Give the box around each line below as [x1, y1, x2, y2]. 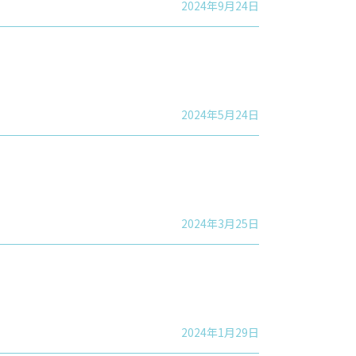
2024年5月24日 [181, 106, 259, 122]
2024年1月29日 [181, 323, 259, 340]
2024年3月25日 [181, 215, 259, 231]
